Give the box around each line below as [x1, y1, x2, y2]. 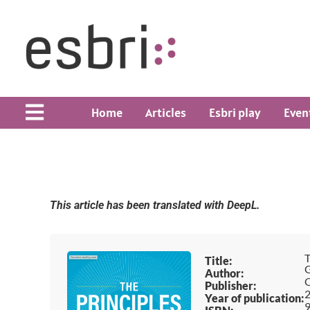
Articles [145, 104, 186, 120]
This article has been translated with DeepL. [50, 199, 260, 212]
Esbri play [209, 104, 261, 120]
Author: [204, 266, 244, 280]
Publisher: [204, 279, 256, 293]
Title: [204, 254, 232, 268]
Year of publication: [204, 291, 304, 305]
